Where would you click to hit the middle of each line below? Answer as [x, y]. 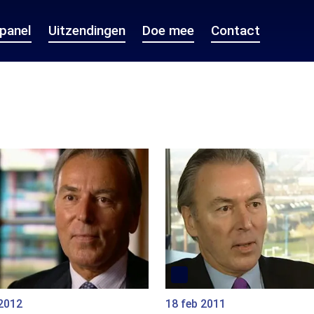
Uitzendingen [87, 30]
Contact [235, 30]
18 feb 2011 [196, 304]
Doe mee [168, 30]
